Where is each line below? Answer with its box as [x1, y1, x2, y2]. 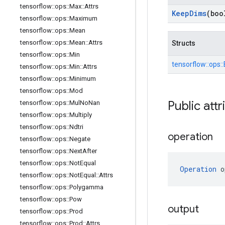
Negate [69, 135, 90, 143]
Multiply [69, 111, 92, 119]
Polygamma [69, 183, 103, 191]
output [168, 203, 199, 215]
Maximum [69, 15, 97, 22]
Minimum [69, 75, 96, 82]
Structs [172, 39, 195, 47]
